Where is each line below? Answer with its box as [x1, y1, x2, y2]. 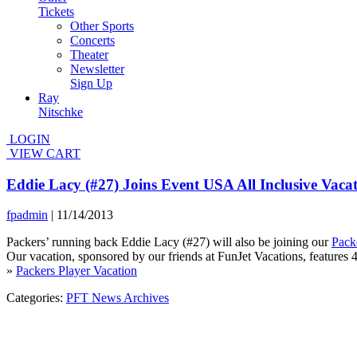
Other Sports [70, 19, 134, 33]
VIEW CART [6, 147, 80, 160]
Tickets [38, 5, 74, 18]
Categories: [6, 291, 66, 305]
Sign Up [70, 76, 112, 90]
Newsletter [70, 62, 124, 76]
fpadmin [6, 208, 48, 222]
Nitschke [38, 105, 83, 119]
